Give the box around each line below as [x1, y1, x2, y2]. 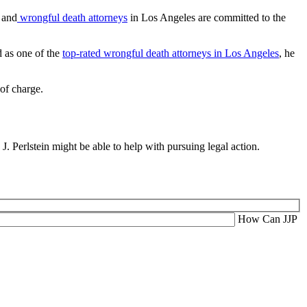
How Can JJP [238, 212, 297, 225]
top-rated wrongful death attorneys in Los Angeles [62, 47, 279, 59]
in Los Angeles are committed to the [127, 11, 286, 23]
